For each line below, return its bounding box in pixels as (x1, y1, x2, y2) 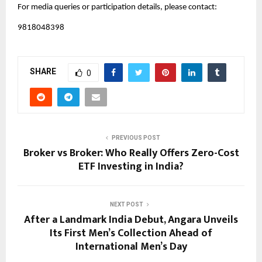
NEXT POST (109, 201, 143, 208)
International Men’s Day (75, 237, 187, 256)
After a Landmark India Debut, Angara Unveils (24, 211, 238, 229)
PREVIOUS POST (111, 134, 160, 141)
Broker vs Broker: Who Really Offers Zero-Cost (23, 144, 239, 162)
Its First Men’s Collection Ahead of (50, 224, 212, 242)
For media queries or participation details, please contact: (18, 2, 217, 12)
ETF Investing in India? (78, 157, 184, 175)
